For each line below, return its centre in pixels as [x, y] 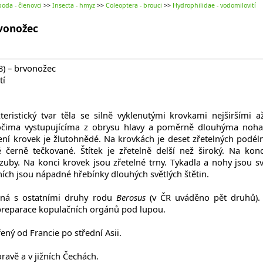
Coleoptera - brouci [134, 5]
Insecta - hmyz [74, 5]
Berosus [131, 197]
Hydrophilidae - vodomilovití [214, 5]
